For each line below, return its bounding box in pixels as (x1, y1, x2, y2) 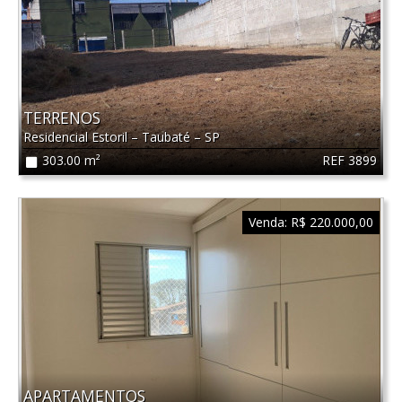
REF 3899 (322, 151, 377, 169)
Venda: (248, 214, 287, 232)
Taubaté (141, 128, 194, 146)
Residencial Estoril (22, 128, 131, 146)
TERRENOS (22, 107, 100, 129)
